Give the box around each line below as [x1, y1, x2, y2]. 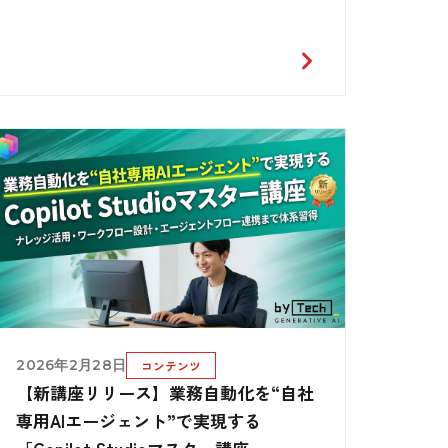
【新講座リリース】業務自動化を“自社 [16, 379, 315, 405]
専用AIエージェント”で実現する [16, 407, 262, 433]
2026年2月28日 [16, 355, 127, 374]
